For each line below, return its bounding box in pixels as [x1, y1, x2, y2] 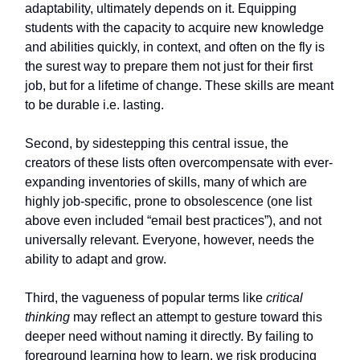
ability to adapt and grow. [25, 252, 166, 267]
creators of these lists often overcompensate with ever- [25, 156, 333, 170]
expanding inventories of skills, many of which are [25, 175, 307, 190]
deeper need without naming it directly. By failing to [25, 329, 313, 344]
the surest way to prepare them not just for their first [25, 59, 313, 74]
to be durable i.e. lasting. [25, 98, 164, 112]
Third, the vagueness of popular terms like [25, 291, 266, 305]
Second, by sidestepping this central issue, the [25, 137, 288, 151]
